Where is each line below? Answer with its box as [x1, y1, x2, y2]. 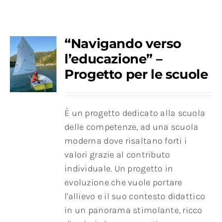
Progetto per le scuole [64, 66, 208, 83]
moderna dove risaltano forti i [64, 135, 187, 147]
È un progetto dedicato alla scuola [64, 108, 206, 119]
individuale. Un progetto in [64, 163, 173, 174]
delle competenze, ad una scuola [64, 121, 199, 133]
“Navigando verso [64, 36, 181, 52]
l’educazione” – [64, 51, 163, 67]
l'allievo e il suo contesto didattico [64, 191, 206, 202]
